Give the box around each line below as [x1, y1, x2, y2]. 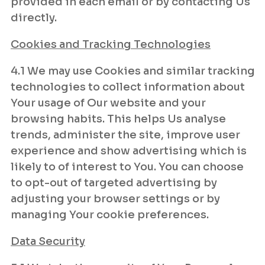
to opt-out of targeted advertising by [11, 176, 217, 189]
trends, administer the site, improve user [11, 128, 240, 141]
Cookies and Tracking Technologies [11, 38, 211, 51]
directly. [11, 11, 57, 24]
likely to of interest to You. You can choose [11, 160, 244, 173]
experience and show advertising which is [11, 144, 247, 157]
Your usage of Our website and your [11, 96, 206, 109]
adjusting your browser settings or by [11, 192, 220, 205]
